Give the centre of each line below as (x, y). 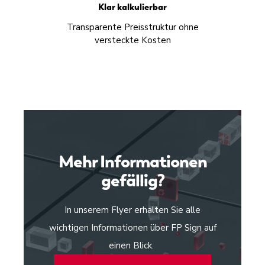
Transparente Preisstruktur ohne (132, 28)
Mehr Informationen (132, 162)
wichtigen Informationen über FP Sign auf (132, 228)
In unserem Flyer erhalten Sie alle (132, 210)
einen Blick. (132, 246)
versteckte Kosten (132, 41)
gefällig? (132, 181)
